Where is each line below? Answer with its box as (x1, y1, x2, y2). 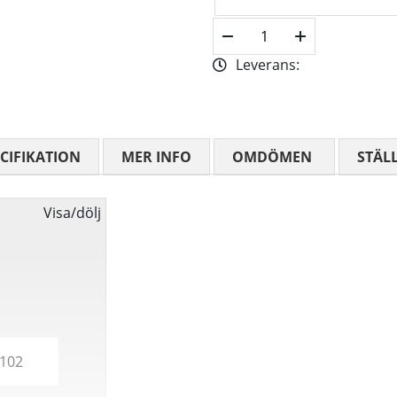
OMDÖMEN (232, 147, 312, 167)
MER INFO (121, 147, 191, 167)
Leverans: (236, 55, 303, 75)
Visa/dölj (43, 203, 101, 223)
